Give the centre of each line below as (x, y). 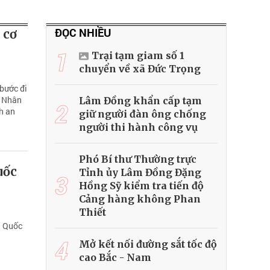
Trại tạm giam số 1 (138, 56)
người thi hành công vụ (138, 127)
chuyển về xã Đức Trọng (140, 69)
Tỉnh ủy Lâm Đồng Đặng (140, 173)
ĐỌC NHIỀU (83, 33)
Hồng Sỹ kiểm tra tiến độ (141, 186)
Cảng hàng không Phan (140, 199)
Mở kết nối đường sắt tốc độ (148, 244)
